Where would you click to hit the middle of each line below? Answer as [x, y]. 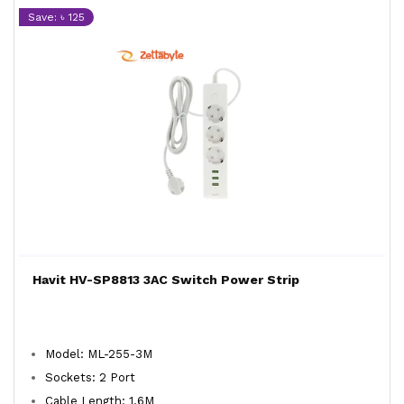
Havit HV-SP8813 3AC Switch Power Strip [166, 280]
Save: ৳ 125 [56, 17]
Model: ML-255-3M [102, 354]
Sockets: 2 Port [94, 377]
